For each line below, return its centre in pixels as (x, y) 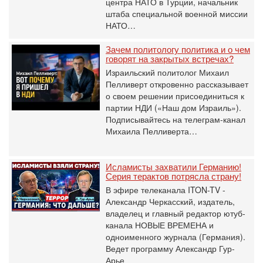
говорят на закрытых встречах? (170, 58)
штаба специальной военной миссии (177, 13)
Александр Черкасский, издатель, (170, 201)
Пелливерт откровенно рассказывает (177, 84)
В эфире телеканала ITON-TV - (166, 189)
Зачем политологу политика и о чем (178, 49)
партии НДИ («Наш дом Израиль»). (173, 107)
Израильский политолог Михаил (167, 72)
